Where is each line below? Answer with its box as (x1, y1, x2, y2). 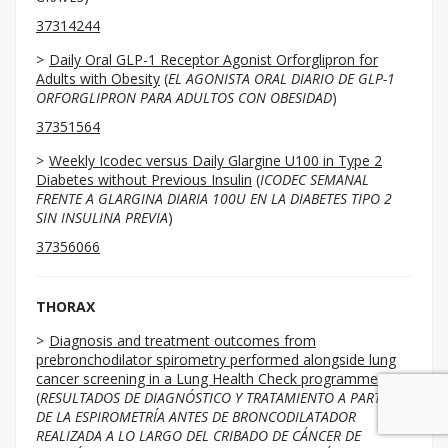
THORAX (36, 297, 95, 316)
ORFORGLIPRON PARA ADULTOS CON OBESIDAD (36, 88, 332, 107)
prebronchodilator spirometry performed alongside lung (36, 350, 396, 369)
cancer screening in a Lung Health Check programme (36, 369, 378, 388)
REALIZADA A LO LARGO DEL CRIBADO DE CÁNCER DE (36, 426, 361, 445)
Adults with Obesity (36, 69, 160, 88)
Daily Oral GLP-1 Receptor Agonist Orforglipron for (49, 50, 378, 69)
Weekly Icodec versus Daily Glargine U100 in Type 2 (49, 151, 382, 170)
